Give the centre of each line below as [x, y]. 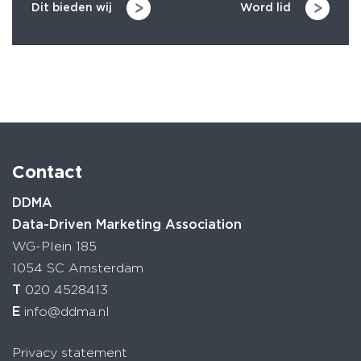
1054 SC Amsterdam [78, 268]
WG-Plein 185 [54, 246]
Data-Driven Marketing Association [127, 224]
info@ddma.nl [67, 311]
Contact [47, 172]
